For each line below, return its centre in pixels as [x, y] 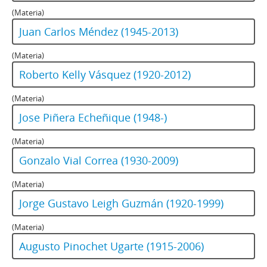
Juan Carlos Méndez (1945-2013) [99, 32]
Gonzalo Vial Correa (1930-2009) [99, 161]
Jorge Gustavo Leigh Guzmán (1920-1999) [121, 204]
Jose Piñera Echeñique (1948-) [93, 118]
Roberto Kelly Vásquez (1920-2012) [105, 75]
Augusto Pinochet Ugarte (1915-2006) [111, 246]
